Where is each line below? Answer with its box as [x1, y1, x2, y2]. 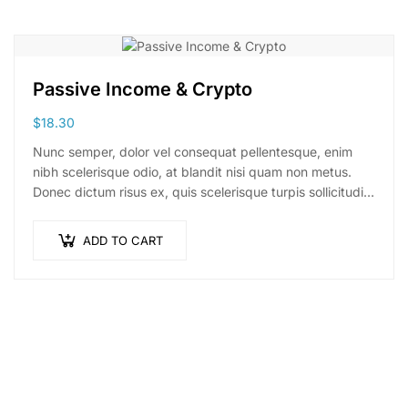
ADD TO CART [83, 233, 163, 249]
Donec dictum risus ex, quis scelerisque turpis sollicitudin [33, 184, 371, 200]
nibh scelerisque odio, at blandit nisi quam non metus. [33, 164, 352, 180]
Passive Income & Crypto [33, 78, 252, 101]
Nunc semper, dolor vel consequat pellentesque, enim [33, 144, 352, 160]
